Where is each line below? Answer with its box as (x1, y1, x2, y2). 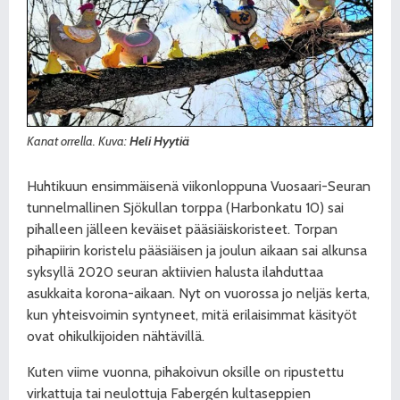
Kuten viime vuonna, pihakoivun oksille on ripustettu (27, 362, 344, 380)
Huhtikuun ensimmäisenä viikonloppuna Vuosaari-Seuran (27, 177, 371, 195)
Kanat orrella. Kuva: (27, 132, 129, 149)
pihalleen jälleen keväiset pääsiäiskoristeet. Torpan (27, 220, 337, 237)
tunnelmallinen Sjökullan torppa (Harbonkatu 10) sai (27, 198, 344, 216)
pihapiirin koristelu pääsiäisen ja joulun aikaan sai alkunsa (27, 241, 367, 259)
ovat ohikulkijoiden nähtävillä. (27, 327, 204, 345)
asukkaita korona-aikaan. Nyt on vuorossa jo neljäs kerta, (27, 284, 370, 302)
